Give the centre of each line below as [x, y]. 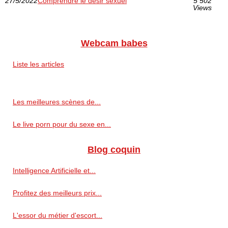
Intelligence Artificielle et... [54, 170]
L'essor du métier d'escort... [58, 215]
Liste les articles [38, 64]
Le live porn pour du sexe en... [62, 124]
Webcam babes [114, 43]
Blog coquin [114, 149]
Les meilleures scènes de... [57, 102]
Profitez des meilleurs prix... [57, 193]
